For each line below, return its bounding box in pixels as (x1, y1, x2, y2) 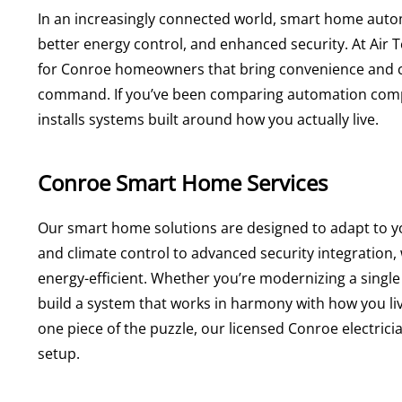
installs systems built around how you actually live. (38, 109, 379, 129)
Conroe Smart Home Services (38, 168, 328, 197)
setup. (38, 343, 80, 363)
